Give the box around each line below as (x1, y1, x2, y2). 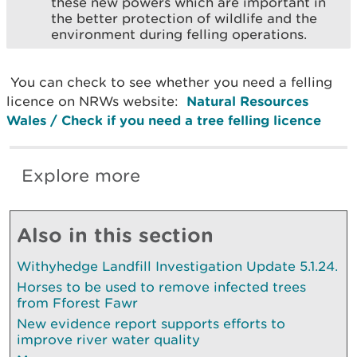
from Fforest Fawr (17, 294, 138, 311)
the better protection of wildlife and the (51, 10, 317, 26)
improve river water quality (17, 331, 200, 347)
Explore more (22, 164, 140, 186)
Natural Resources (186, 92, 308, 108)
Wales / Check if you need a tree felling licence (6, 112, 321, 127)
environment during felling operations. (51, 25, 307, 42)
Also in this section (17, 222, 214, 246)
